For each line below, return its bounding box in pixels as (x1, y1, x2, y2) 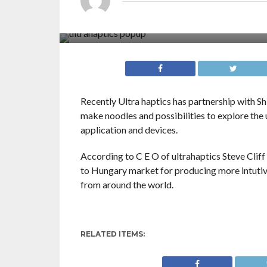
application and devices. (80, 124, 178, 135)
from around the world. (80, 179, 173, 190)
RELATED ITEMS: (80, 229, 145, 238)
